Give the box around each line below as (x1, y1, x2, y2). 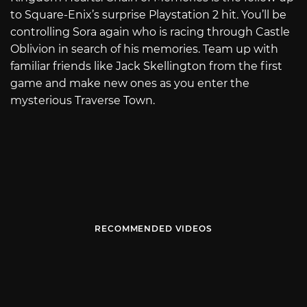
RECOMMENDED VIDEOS (95, 223, 212, 234)
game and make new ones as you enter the (10, 76, 249, 90)
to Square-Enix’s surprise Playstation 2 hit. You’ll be (10, 8, 286, 21)
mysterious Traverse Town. (10, 93, 155, 107)
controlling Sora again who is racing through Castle (10, 25, 290, 38)
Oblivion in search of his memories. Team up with (10, 42, 278, 56)
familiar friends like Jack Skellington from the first (10, 59, 282, 73)
